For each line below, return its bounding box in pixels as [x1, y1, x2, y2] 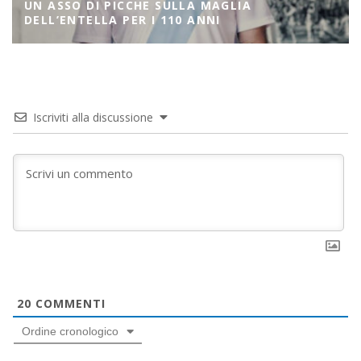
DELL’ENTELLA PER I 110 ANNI [24, 11, 221, 27]
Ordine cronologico [22, 324, 118, 338]
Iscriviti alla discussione [33, 109, 153, 125]
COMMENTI [31, 295, 106, 311]
